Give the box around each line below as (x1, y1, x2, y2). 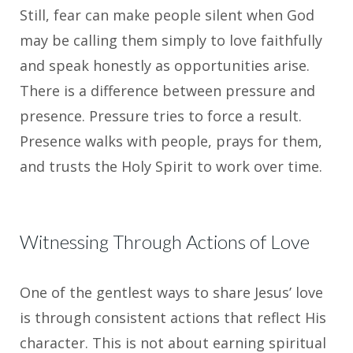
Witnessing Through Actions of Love (20, 230, 310, 254)
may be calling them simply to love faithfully (20, 31, 322, 50)
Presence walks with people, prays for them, (20, 132, 322, 151)
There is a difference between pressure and (20, 81, 315, 101)
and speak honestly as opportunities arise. (20, 56, 310, 76)
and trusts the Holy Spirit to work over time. (20, 157, 322, 176)
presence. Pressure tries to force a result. (20, 106, 302, 126)
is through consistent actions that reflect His (20, 308, 326, 328)
